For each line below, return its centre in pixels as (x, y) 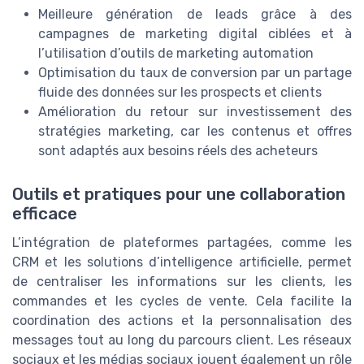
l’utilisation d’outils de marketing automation (176, 54)
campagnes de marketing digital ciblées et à (195, 34)
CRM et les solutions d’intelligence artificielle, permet (182, 262)
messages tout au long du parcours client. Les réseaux (182, 340)
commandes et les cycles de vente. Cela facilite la (182, 301)
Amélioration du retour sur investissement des (195, 112)
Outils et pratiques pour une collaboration (179, 195)
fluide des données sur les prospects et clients (180, 93)
